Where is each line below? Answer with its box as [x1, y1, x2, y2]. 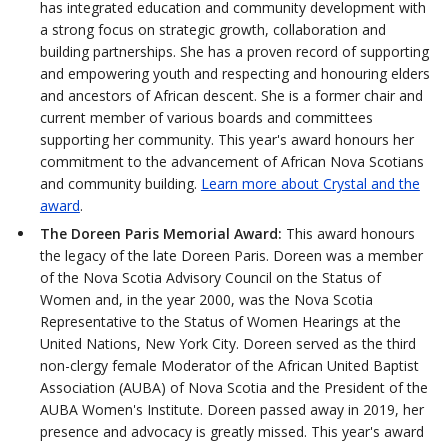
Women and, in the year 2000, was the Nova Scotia [39, 289, 373, 309]
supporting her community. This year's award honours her [39, 129, 414, 149]
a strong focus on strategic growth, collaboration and [39, 19, 386, 39]
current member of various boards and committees [39, 107, 373, 127]
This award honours [281, 223, 415, 243]
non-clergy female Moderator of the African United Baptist [39, 355, 419, 375]
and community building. [39, 173, 201, 193]
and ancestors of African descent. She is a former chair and [39, 85, 423, 105]
